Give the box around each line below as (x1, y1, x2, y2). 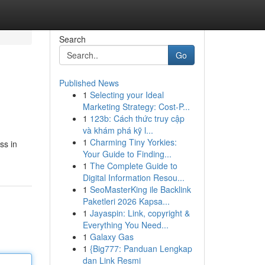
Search (59, 33, 86, 45)
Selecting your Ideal (89, 89, 164, 101)
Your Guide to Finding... (82, 148, 172, 160)
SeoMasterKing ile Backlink (89, 183, 191, 195)
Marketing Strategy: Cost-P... (82, 101, 190, 112)
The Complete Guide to (89, 160, 177, 172)
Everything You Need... (82, 219, 169, 231)
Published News (59, 77, 119, 89)
